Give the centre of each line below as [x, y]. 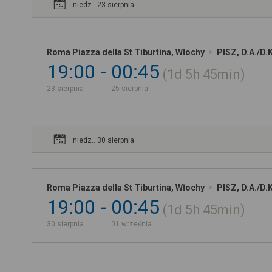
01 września [131, 224]
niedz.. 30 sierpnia [104, 140]
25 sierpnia [130, 89]
